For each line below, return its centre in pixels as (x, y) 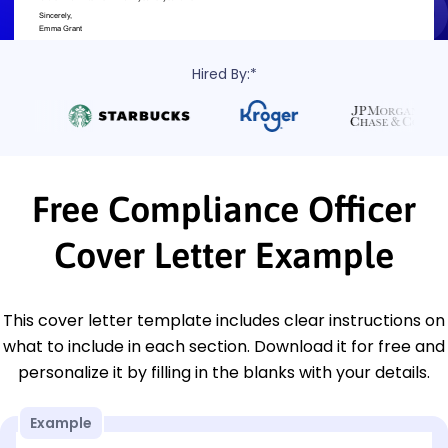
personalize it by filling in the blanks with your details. (224, 372)
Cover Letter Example (224, 254)
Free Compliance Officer (224, 208)
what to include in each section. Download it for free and (224, 346)
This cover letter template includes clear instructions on (224, 320)
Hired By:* (224, 73)
